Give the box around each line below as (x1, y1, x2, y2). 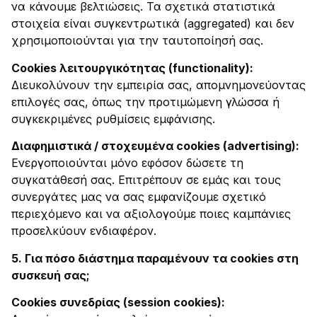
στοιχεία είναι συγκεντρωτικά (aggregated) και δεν (11, 16, 294, 31)
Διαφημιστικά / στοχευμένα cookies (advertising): (11, 139, 299, 154)
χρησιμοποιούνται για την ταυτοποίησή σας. (11, 33, 263, 48)
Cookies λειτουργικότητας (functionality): (11, 60, 253, 75)
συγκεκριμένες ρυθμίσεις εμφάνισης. (11, 111, 215, 126)
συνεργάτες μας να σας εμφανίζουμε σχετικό (11, 190, 266, 204)
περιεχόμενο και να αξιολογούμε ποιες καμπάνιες (11, 207, 291, 221)
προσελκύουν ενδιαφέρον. (11, 224, 156, 238)
